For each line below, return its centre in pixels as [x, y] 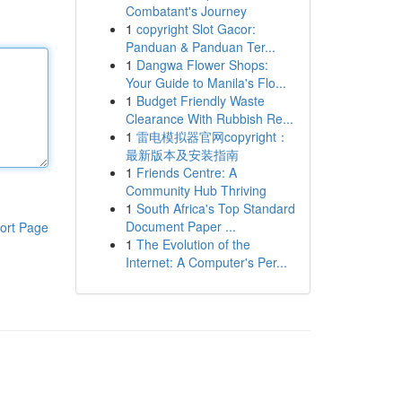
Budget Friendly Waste [200, 100]
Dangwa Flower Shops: [202, 65]
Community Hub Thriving [196, 190]
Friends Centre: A [186, 172]
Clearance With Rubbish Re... [209, 118]
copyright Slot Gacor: [196, 29]
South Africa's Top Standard [215, 208]
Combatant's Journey [186, 11]
